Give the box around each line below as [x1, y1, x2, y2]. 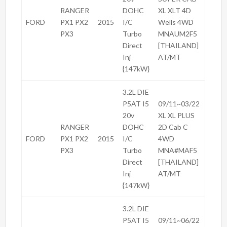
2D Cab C [158, 123, 188, 132]
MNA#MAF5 [158, 146, 198, 155]
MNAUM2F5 [158, 29, 198, 39]
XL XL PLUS [158, 111, 195, 120]
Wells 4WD [158, 18, 194, 27]
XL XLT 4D [158, 6, 192, 15]
